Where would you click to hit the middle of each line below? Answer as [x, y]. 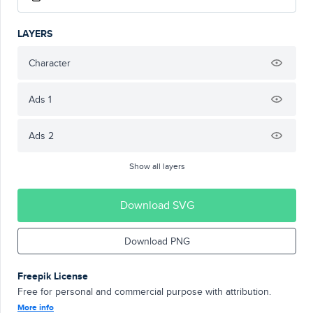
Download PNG [157, 241]
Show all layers [157, 166]
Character [50, 63]
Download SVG [157, 205]
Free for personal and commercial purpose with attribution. [144, 291]
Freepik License [53, 276]
